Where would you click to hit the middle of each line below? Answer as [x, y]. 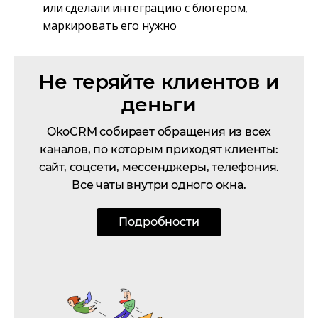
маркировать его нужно [110, 26]
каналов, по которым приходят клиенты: [159, 150]
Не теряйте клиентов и [159, 82]
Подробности [159, 222]
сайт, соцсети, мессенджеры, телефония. [159, 168]
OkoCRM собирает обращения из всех [159, 132]
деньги [159, 105]
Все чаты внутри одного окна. [159, 185]
